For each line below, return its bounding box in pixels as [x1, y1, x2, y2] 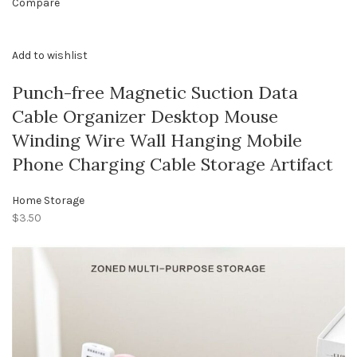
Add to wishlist [12, 49, 88, 62]
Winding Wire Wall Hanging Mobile [12, 129, 302, 151]
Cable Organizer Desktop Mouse [12, 105, 278, 127]
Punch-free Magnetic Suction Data [12, 81, 298, 104]
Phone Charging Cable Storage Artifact [12, 153, 333, 175]
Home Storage [12, 194, 84, 207]
